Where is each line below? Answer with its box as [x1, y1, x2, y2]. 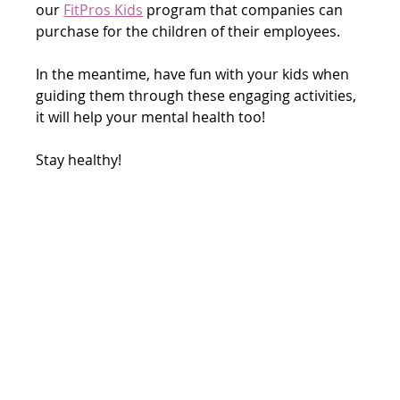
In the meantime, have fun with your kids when [36, 63, 354, 84]
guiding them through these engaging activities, [36, 85, 361, 105]
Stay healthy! [36, 149, 122, 170]
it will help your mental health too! [36, 106, 270, 127]
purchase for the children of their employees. [36, 21, 341, 41]
